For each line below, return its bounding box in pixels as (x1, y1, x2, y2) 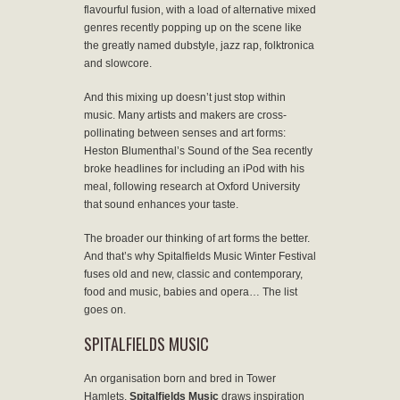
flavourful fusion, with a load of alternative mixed (84, 3, 316, 16)
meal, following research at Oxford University (84, 179, 300, 193)
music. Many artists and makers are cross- (84, 108, 287, 121)
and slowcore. (84, 56, 152, 70)
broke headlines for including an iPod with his (84, 162, 304, 175)
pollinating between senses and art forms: (84, 126, 286, 139)
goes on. (84, 303, 126, 316)
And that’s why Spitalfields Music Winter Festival (84, 249, 316, 262)
